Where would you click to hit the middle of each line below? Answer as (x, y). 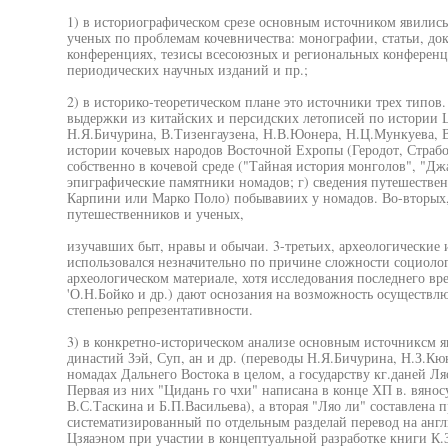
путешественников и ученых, (155, 213)
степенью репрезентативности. (159, 309)
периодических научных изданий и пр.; (187, 69)
